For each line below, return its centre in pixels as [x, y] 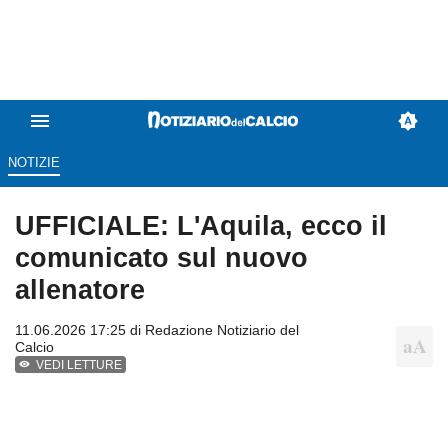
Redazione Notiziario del [222, 330]
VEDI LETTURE [79, 365]
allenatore [80, 290]
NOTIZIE [33, 163]
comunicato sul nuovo [161, 258]
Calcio [34, 347]
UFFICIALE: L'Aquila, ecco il [201, 226]
